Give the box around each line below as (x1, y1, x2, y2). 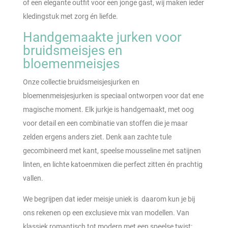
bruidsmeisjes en (22, 42, 122, 58)
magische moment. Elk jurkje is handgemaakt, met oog (22, 105, 194, 113)
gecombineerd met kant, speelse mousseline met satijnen (22, 146, 201, 155)
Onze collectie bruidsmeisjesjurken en (22, 77, 139, 86)
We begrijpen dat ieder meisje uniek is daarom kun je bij (22, 194, 195, 203)
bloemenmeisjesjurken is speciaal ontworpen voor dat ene (22, 91, 204, 100)
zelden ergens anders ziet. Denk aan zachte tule (22, 132, 172, 141)
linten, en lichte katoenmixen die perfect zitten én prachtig (22, 160, 203, 168)
